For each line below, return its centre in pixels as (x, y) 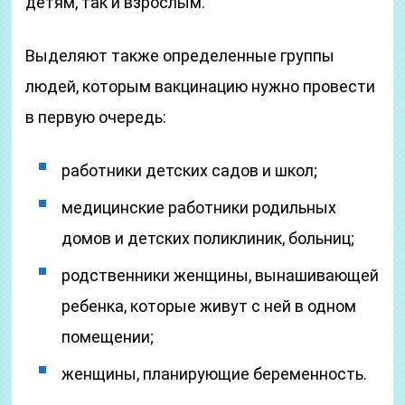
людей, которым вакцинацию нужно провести (201, 86)
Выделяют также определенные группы (180, 56)
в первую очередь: (96, 117)
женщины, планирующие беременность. (215, 374)
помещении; (108, 337)
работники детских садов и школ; (190, 170)
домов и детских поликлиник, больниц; (208, 238)
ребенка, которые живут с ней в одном (209, 306)
